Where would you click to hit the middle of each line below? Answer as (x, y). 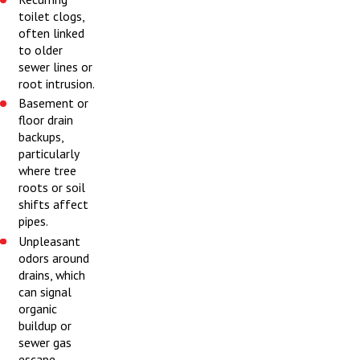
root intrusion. (57, 84)
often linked (52, 33)
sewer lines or (56, 67)
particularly (49, 154)
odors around (54, 258)
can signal (45, 291)
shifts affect (54, 205)
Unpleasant (50, 241)
